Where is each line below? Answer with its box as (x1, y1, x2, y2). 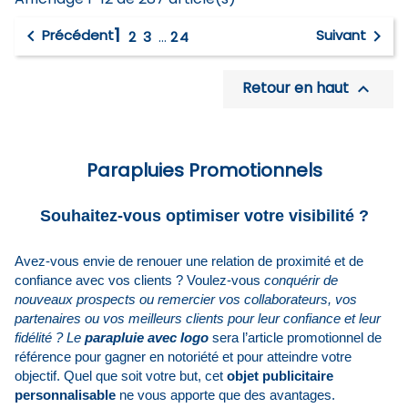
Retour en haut (242, 77, 352, 99)
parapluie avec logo (81, 329, 209, 345)
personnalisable (15, 386, 116, 403)
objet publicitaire (227, 367, 333, 383)
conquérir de (264, 271, 338, 288)
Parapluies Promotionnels (86, 157, 322, 183)
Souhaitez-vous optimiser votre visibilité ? (39, 206, 369, 225)
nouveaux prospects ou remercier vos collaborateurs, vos (15, 291, 357, 307)
